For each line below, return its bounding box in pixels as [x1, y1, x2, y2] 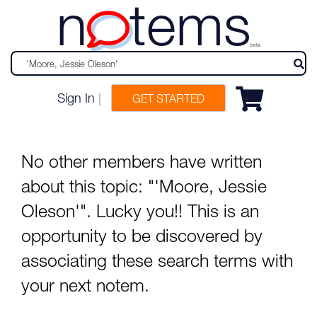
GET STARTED [132, 92, 204, 105]
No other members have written [21, 151, 262, 171]
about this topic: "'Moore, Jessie [21, 175, 267, 196]
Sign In [57, 91, 95, 105]
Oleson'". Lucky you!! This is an [21, 200, 259, 221]
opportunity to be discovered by [21, 225, 263, 246]
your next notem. [21, 275, 149, 295]
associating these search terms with [21, 250, 293, 270]
